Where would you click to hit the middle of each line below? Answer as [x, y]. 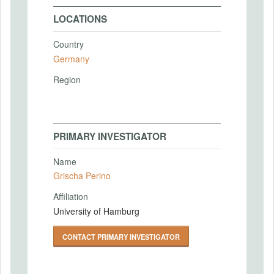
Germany [71, 58]
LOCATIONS [80, 19]
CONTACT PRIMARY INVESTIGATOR [121, 236]
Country [68, 44]
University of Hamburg [96, 211]
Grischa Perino [82, 176]
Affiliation [71, 196]
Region [67, 79]
